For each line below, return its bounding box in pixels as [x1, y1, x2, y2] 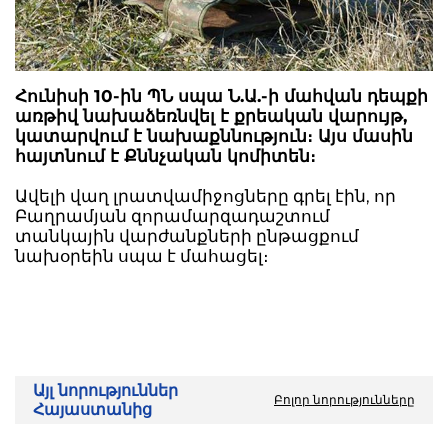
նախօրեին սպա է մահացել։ [15, 246, 269, 267]
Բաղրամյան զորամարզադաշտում [15, 206, 330, 227]
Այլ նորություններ [33, 381, 178, 401]
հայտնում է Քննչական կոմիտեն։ [15, 146, 316, 167]
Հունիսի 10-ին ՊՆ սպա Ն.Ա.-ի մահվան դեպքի [15, 86, 428, 107]
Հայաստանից [33, 400, 152, 420]
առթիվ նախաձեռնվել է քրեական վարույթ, [15, 106, 407, 127]
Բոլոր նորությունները [274, 392, 415, 408]
